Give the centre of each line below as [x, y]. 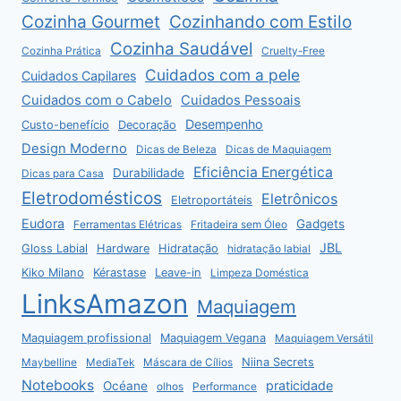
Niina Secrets [278, 363]
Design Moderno [74, 149]
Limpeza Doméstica [260, 273]
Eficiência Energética [263, 173]
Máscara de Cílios [188, 363]
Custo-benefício [65, 125]
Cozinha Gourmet [91, 22]
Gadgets [320, 224]
